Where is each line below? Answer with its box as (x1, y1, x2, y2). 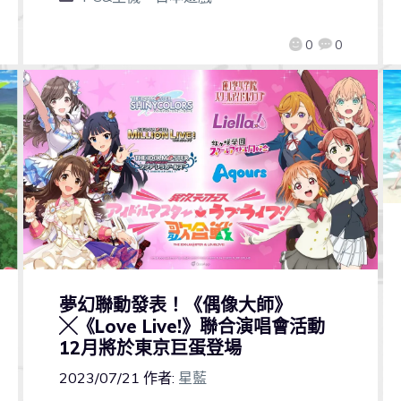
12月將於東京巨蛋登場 (58, 337, 242, 360)
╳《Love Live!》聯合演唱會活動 (58, 315, 325, 338)
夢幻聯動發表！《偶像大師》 (58, 294, 292, 317)
